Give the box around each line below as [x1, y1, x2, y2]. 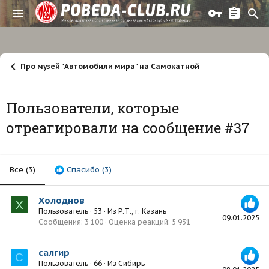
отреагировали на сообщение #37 [6, 118, 250, 138]
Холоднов [38, 194, 85, 206]
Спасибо [67, 165, 100, 175]
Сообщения [38, 217, 81, 226]
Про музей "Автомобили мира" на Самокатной [20, 62, 199, 71]
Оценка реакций [109, 217, 168, 226]
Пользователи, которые [6, 98, 179, 118]
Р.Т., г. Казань [118, 206, 166, 216]
